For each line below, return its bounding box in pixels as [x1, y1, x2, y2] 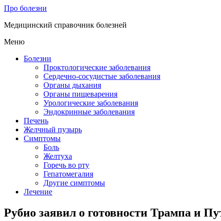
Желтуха [43, 152, 72, 160]
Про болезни [4, 4, 47, 12]
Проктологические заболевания [43, 63, 150, 72]
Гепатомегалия [43, 170, 93, 178]
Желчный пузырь [24, 125, 82, 134]
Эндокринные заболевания [43, 108, 135, 116]
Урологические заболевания [43, 99, 138, 107]
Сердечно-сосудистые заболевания [43, 72, 160, 80]
